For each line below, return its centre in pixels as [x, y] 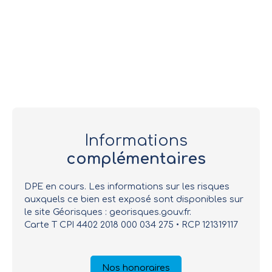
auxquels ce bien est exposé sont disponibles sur [134, 199]
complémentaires [136, 159]
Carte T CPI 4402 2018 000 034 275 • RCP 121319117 [131, 224]
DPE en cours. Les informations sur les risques [127, 186]
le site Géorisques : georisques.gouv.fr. [108, 212]
